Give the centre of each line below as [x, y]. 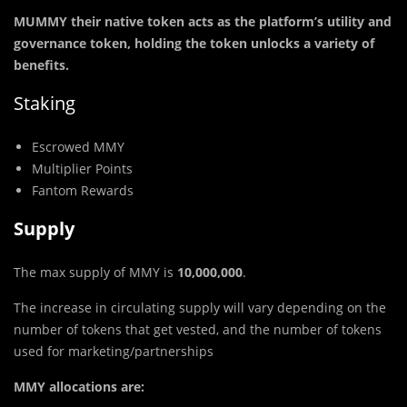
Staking [45, 104]
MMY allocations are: [79, 387]
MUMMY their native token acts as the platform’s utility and [203, 22]
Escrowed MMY [78, 147]
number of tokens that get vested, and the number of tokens [198, 330]
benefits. [41, 65]
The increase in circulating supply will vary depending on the [200, 308]
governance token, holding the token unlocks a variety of [194, 44]
